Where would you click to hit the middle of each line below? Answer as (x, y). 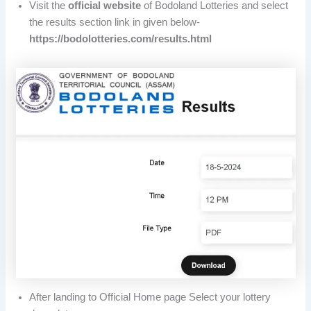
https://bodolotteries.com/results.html (121, 39)
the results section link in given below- (115, 23)
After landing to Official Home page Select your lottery (150, 297)
